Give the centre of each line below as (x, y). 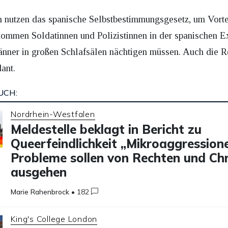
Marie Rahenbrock (40, 192)
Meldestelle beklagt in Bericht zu (106, 129)
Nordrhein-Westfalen (53, 114)
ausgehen (39, 172)
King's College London (54, 219)
